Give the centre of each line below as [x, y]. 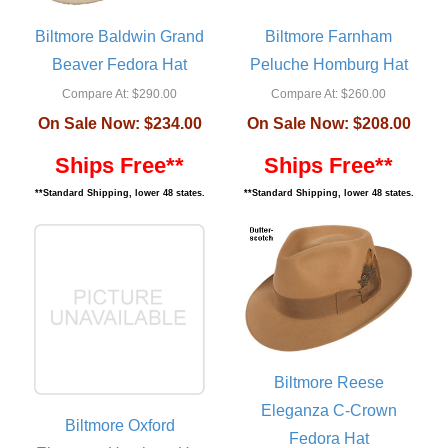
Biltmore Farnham [328, 36]
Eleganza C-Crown [328, 410]
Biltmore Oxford [119, 425]
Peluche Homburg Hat [328, 64]
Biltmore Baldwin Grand [119, 36]
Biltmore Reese [328, 382]
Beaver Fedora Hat [119, 64]
